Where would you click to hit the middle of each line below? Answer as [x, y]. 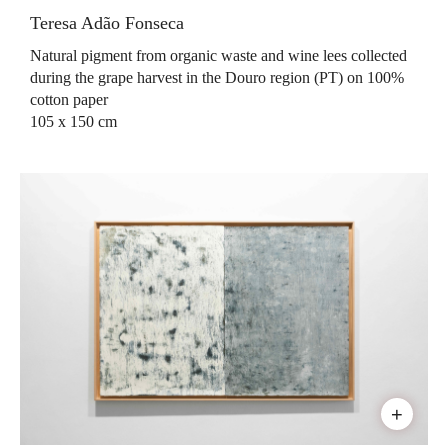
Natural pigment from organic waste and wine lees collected [218, 56]
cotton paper [69, 100]
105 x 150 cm [73, 122]
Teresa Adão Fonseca [107, 23]
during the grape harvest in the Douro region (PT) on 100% [217, 78]
